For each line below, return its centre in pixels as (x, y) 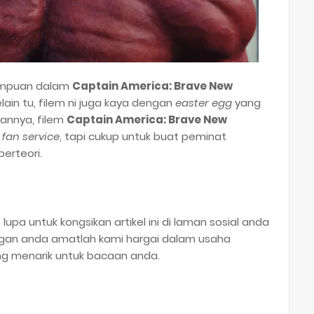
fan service (31, 136)
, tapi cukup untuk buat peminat (143, 136)
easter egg (204, 102)
